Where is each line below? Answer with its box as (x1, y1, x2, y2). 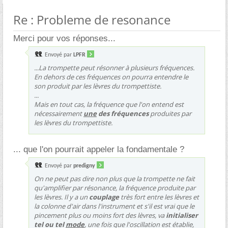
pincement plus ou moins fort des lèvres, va (34, 210, 166, 220)
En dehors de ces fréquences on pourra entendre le (34, 72, 188, 81)
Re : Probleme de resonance (13, 11, 170, 28)
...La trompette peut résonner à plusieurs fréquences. (34, 63, 194, 72)
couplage (89, 192, 119, 202)
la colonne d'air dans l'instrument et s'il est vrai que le (34, 201, 194, 211)
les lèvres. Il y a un (34, 192, 89, 202)
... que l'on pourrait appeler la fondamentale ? (13, 144, 184, 154)
